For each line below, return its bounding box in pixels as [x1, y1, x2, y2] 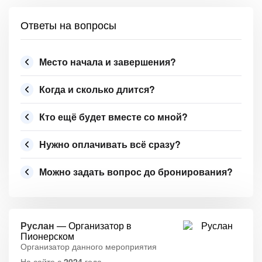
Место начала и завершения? [39, 55, 176, 68]
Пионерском [20, 229, 74, 243]
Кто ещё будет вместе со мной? [39, 110, 188, 123]
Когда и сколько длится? [39, 82, 155, 96]
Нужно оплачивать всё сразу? [39, 137, 181, 151]
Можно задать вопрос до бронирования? [39, 165, 233, 178]
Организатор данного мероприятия [20, 240, 157, 252]
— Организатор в [54, 219, 132, 232]
